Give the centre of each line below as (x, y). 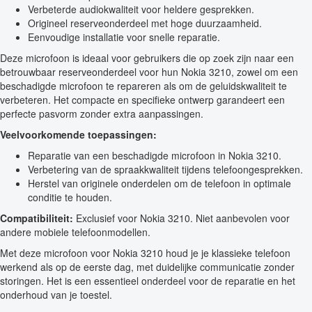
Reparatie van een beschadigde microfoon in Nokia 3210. (155, 155)
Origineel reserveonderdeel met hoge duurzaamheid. (145, 23)
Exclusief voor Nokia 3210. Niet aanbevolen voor (181, 218)
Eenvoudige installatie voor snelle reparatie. (124, 37)
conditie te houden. (70, 197)
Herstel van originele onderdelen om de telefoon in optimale (159, 183)
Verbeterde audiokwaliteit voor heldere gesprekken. (141, 9)
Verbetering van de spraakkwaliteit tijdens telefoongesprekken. (165, 169)
